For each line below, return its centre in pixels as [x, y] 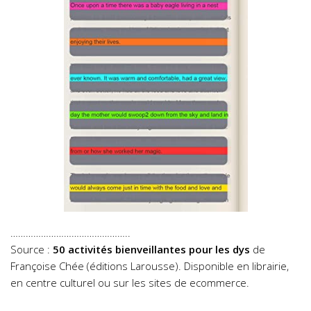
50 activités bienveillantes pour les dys [151, 249]
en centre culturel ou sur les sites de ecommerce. [130, 282]
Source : [32, 249]
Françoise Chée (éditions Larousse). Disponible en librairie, [150, 266]
